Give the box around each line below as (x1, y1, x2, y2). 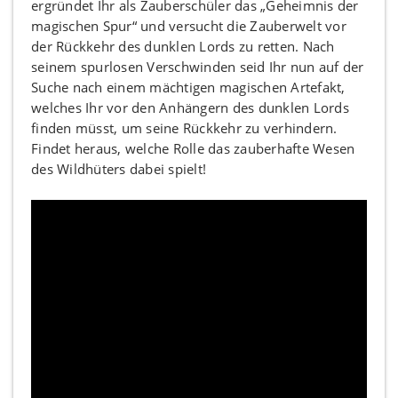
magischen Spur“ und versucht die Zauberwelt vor (31, 16, 346, 35)
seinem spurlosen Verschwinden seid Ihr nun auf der (31, 57, 364, 76)
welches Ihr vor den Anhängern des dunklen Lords (31, 98, 349, 116)
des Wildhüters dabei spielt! (31, 159, 206, 178)
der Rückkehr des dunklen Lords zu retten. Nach (31, 36, 335, 55)
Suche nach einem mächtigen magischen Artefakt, (31, 77, 346, 96)
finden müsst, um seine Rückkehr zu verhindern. (31, 118, 338, 137)
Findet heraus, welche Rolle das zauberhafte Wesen (31, 139, 355, 157)
